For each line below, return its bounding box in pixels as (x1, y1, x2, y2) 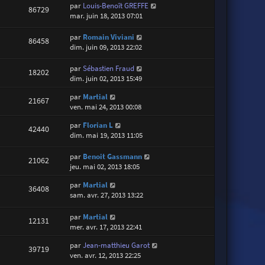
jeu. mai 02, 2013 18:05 (70, 161, 140, 172)
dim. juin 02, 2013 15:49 (70, 73, 143, 84)
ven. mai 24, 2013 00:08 (70, 102, 142, 112)
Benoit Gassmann (83, 151, 143, 162)
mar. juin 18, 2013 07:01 (70, 10, 143, 21)
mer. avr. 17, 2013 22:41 (70, 221, 143, 232)
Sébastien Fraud (83, 63, 135, 74)
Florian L (83, 120, 114, 131)
